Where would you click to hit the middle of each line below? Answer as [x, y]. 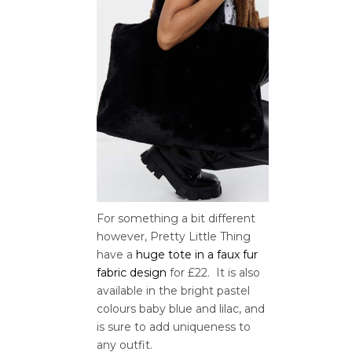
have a [116, 255]
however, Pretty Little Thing [174, 237]
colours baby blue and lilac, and [181, 309]
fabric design [132, 273]
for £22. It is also [213, 273]
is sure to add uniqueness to [174, 327]
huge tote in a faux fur [197, 255]
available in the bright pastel [173, 291]
